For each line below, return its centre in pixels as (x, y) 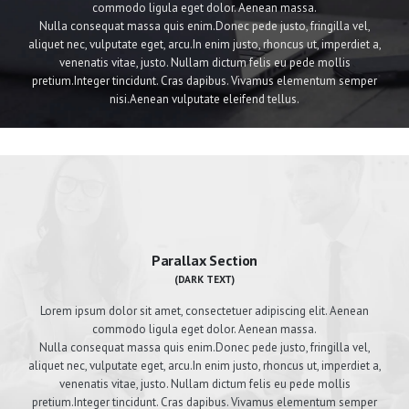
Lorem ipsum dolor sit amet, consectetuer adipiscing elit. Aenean (204, 311)
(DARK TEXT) (204, 279)
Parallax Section (204, 260)
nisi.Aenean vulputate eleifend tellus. (204, 99)
